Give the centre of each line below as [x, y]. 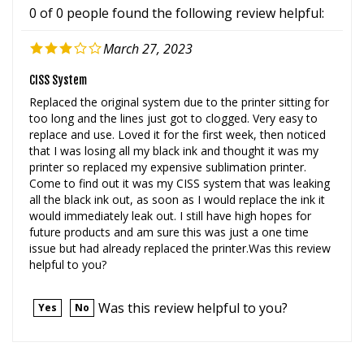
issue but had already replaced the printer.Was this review [180, 231]
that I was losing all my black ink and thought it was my [174, 133]
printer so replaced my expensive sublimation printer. [168, 149]
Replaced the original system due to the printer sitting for [179, 84]
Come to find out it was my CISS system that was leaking [180, 166]
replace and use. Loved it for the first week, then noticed [178, 117]
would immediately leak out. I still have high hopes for [170, 198]
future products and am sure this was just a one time [169, 214]
